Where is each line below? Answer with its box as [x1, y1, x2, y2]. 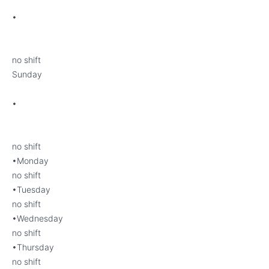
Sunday [12, 69, 42, 79]
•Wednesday [12, 213, 63, 223]
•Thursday [12, 242, 54, 252]
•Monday [12, 156, 49, 166]
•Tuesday [12, 184, 50, 195]
